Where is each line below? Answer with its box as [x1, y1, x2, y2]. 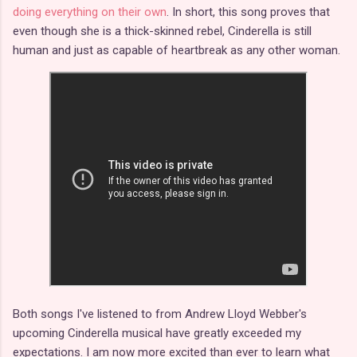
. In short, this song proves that [167, 4, 330, 19]
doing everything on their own [13, 4, 167, 19]
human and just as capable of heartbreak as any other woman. [13, 42, 340, 57]
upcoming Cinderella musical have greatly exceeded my [13, 325, 301, 340]
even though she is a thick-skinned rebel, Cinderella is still [13, 23, 312, 38]
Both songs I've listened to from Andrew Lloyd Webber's [13, 306, 307, 321]
